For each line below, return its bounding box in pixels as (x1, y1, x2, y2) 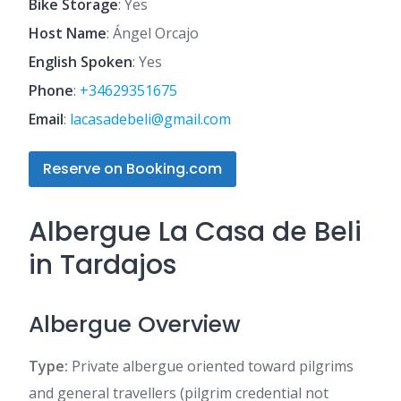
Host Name (29, 23, 107, 43)
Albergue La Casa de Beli (29, 213, 362, 251)
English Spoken (29, 52, 132, 72)
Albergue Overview (29, 309, 241, 340)
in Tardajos (29, 246, 176, 284)
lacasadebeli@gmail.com (70, 109, 231, 129)
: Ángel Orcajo (107, 23, 199, 43)
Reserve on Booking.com (43, 158, 222, 179)
